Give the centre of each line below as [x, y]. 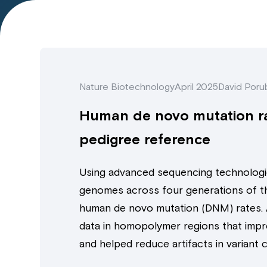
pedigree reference [145, 139]
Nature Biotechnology [127, 86]
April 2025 [197, 86]
